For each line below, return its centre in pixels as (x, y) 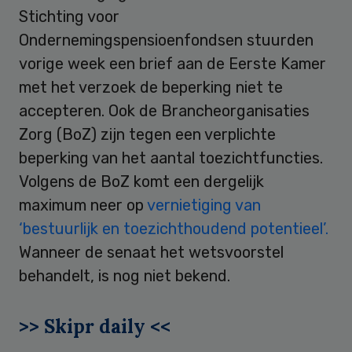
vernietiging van (204, 205)
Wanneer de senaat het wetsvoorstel (151, 253)
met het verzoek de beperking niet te (151, 88)
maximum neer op (83, 205)
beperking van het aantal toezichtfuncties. (171, 158)
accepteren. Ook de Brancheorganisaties (164, 111)
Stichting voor (69, 17)
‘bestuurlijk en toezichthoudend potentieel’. (174, 229)
